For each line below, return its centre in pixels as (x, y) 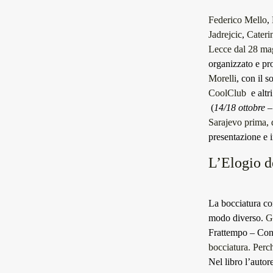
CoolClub (227, 93)
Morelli (222, 78)
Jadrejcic (225, 34)
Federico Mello (238, 20)
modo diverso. (237, 218)
